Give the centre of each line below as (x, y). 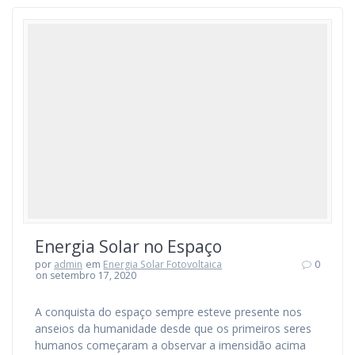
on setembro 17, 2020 (86, 275)
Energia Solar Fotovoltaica (163, 264)
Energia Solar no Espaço (128, 246)
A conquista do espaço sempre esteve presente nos (168, 311)
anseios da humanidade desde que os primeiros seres (173, 328)
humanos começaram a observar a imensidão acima (170, 345)
